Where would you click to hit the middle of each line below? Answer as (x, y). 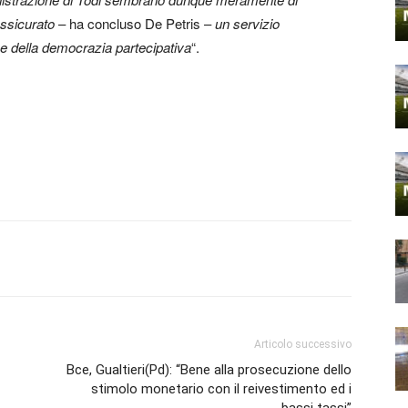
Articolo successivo (303, 344)
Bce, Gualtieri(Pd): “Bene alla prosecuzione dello (209, 370)
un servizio (247, 23)
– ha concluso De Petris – (135, 23)
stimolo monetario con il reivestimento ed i (221, 389)
